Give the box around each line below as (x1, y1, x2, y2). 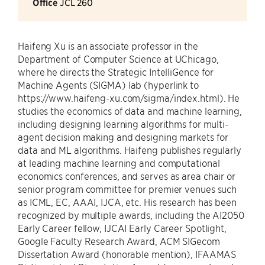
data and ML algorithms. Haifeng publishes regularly (18, 144, 241, 156)
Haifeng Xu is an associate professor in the (18, 40, 198, 51)
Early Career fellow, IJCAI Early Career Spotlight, (18, 222, 227, 234)
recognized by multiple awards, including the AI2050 (18, 209, 244, 221)
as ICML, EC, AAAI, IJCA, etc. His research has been (18, 196, 237, 208)
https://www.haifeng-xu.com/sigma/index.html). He (18, 92, 240, 104)
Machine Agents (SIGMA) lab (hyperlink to (18, 79, 199, 91)
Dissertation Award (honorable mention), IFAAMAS (18, 248, 237, 260)
